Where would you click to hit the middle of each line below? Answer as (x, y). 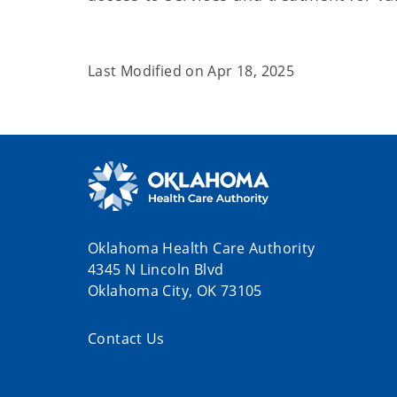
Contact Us (126, 339)
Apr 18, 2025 (251, 71)
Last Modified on (148, 71)
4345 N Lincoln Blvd (156, 270)
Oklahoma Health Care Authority (202, 249)
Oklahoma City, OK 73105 (175, 291)
